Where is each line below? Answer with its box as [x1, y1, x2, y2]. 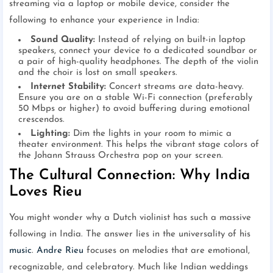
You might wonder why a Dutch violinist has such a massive [9, 213, 251, 223]
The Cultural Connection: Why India [9, 168, 250, 183]
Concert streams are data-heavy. [106, 82, 244, 92]
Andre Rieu [37, 246, 83, 256]
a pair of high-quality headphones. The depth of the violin [18, 57, 258, 67]
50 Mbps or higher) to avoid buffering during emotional [18, 104, 250, 114]
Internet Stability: [30, 82, 106, 92]
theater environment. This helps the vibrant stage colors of [18, 140, 259, 150]
